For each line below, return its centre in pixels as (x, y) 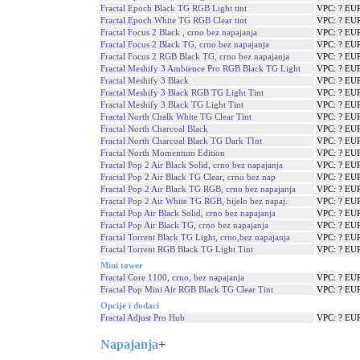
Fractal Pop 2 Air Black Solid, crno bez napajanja (192, 165)
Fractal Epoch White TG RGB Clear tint (174, 20)
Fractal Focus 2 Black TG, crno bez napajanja (185, 44)
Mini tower (122, 265)
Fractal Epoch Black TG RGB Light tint (174, 8)
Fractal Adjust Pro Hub (143, 317)
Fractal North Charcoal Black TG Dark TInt (181, 141)
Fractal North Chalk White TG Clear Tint (176, 117)
